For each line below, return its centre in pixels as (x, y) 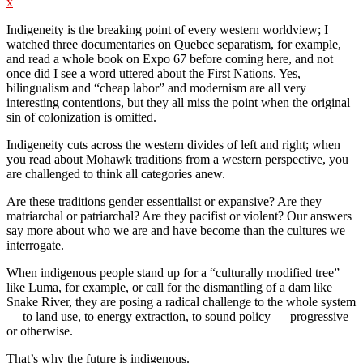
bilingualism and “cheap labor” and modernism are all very (156, 88)
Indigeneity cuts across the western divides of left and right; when (173, 144)
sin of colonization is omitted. (81, 117)
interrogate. (35, 245)
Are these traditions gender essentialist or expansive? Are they (164, 201)
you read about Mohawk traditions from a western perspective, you (177, 159)
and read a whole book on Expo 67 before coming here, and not (170, 58)
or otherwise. (40, 331)
